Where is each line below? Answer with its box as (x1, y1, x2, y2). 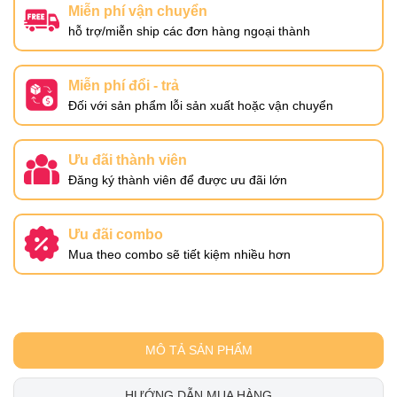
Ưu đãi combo (68, 226, 163, 242)
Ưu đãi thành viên (68, 152, 187, 167)
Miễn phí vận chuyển (68, 3, 207, 19)
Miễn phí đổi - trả (68, 77, 179, 93)
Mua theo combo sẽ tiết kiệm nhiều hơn (68, 246, 291, 261)
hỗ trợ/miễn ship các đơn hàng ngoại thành (68, 23, 310, 38)
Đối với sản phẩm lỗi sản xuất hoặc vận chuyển (68, 97, 333, 113)
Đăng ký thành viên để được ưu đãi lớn (68, 172, 287, 187)
